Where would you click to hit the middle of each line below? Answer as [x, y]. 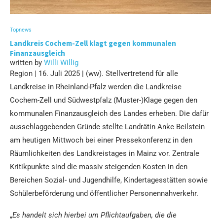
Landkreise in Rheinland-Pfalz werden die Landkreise [96, 87]
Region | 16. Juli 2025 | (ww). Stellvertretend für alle [94, 73]
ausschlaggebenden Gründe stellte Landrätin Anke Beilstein [107, 127]
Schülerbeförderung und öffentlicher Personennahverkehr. [104, 193]
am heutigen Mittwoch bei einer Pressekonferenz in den [101, 140]
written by [27, 62]
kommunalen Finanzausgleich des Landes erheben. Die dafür [109, 113]
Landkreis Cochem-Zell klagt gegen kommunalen [93, 43]
